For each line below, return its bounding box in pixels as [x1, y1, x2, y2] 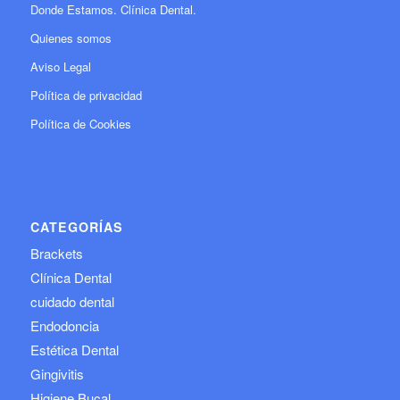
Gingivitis [29, 363, 84, 383]
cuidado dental [29, 291, 114, 311]
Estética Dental [29, 339, 119, 359]
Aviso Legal [29, 57, 91, 75]
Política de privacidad [29, 86, 142, 104]
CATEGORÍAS [29, 217, 123, 236]
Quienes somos [29, 29, 112, 46]
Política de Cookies [29, 114, 131, 132]
